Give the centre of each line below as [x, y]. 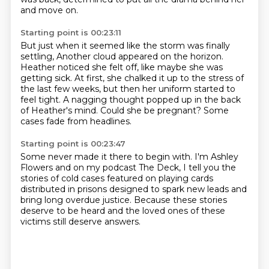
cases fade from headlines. [76, 121]
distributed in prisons [65, 189]
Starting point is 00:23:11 [71, 32]
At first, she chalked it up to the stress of [159, 78]
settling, [38, 56]
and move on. [49, 10]
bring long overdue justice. [77, 200]
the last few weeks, [62, 89]
